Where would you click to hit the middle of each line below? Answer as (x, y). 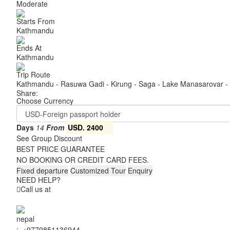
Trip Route (33, 74)
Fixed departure (42, 170)
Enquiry (140, 170)
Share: (27, 93)
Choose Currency (45, 101)
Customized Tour (98, 170)
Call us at (36, 189)
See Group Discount (49, 138)
